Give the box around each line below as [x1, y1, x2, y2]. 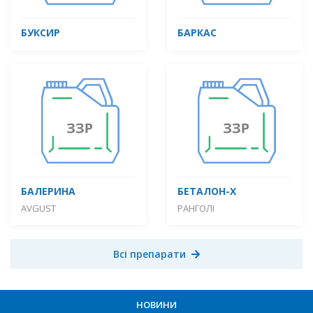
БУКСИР [21, 25, 60, 39]
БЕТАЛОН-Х [177, 184, 236, 198]
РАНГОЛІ [177, 201, 214, 214]
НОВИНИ [136, 298, 177, 311]
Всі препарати [113, 247, 186, 261]
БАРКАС [177, 25, 217, 39]
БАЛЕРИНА [21, 184, 75, 198]
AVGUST [21, 201, 56, 214]
